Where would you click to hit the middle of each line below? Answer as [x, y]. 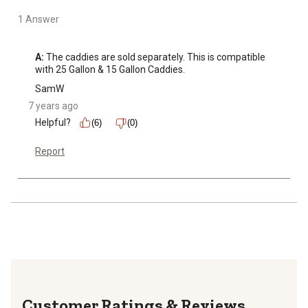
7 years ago [53, 106]
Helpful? [53, 123]
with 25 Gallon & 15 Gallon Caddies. [110, 70]
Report [50, 152]
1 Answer [38, 20]
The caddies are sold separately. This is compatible [155, 57]
